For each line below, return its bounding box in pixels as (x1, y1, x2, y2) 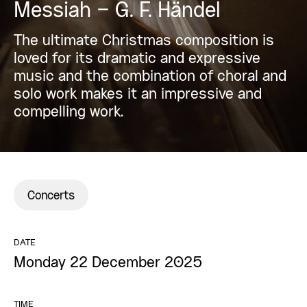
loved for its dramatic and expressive (14, 52, 260, 66)
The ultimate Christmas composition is (14, 34, 274, 48)
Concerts (27, 191, 75, 201)
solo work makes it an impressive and (14, 88, 262, 101)
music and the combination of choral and (14, 70, 286, 84)
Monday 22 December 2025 (14, 256, 203, 270)
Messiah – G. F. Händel (14, 2, 221, 21)
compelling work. (14, 106, 123, 119)
